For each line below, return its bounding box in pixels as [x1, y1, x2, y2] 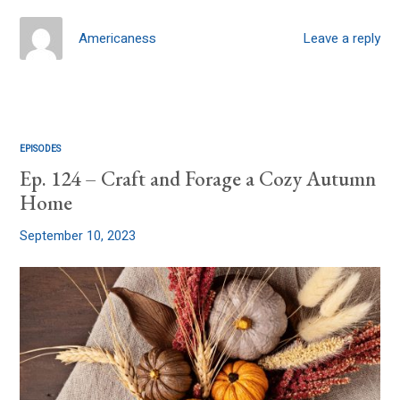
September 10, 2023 [20, 226, 137, 246]
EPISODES [20, 141, 62, 155]
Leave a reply [303, 29, 380, 49]
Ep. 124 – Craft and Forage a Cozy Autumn [20, 164, 377, 192]
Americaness [79, 28, 157, 48]
